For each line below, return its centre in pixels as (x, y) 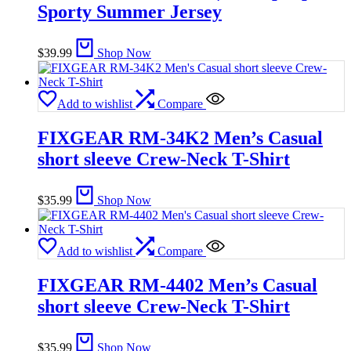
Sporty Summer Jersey (130, 12)
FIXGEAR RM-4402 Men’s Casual (177, 285)
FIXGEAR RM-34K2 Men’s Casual (180, 138)
